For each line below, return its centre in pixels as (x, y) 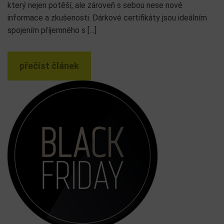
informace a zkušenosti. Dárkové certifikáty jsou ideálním (107, 18)
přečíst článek (49, 66)
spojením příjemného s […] (52, 30)
